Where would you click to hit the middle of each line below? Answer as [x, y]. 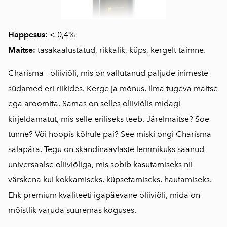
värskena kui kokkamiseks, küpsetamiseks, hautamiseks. [110, 180]
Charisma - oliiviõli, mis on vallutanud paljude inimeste [108, 73]
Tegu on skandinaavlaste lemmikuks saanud [124, 149]
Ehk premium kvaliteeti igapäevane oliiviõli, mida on [104, 195]
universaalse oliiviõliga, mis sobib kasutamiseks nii [100, 165]
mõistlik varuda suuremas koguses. [72, 210]
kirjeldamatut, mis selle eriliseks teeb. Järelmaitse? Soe [109, 119]
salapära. [25, 149]
